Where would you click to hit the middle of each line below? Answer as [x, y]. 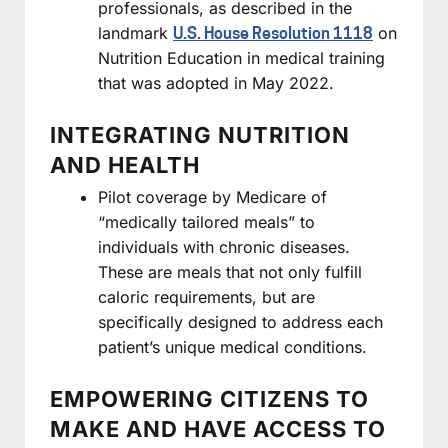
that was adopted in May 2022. [216, 82]
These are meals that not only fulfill [230, 271]
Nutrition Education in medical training [241, 57]
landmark [135, 32]
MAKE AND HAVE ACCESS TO [218, 428]
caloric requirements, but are [206, 296]
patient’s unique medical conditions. [232, 346]
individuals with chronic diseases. [224, 246]
